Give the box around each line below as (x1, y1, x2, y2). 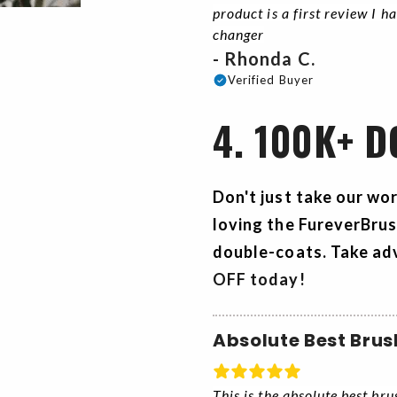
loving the (213, 214, 299, 235)
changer (213, 26, 265, 43)
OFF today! (213, 269, 306, 290)
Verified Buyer (228, 73, 314, 88)
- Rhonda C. (213, 48, 320, 70)
